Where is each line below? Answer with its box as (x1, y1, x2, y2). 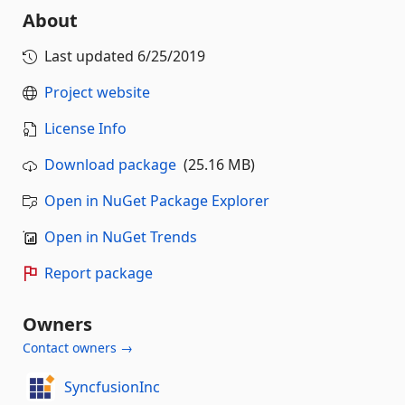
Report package (44, 262, 153, 283)
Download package (44, 154, 176, 174)
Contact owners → (23, 338, 133, 356)
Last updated (44, 45, 137, 66)
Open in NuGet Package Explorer (44, 190, 269, 211)
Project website (44, 81, 150, 102)
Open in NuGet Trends (44, 226, 197, 247)
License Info (44, 118, 127, 138)
